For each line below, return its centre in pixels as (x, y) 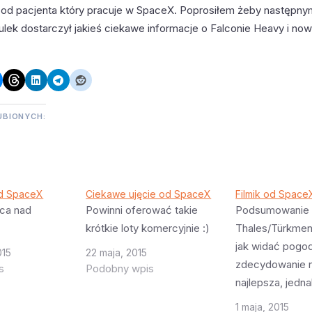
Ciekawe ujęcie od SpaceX (149, 194)
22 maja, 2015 (117, 252)
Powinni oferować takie (142, 210)
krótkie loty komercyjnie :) (148, 228)
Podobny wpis (120, 268)
